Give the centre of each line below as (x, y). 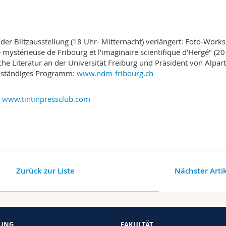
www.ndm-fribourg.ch (115, 73)
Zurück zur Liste (46, 171)
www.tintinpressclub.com (46, 99)
